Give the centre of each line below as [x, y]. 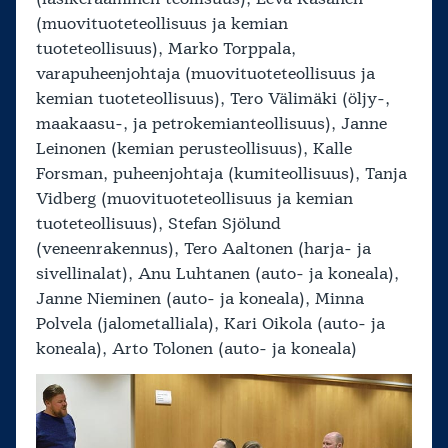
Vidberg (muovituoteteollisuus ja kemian [194, 198]
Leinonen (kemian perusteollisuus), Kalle [194, 148]
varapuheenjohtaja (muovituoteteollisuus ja [205, 73]
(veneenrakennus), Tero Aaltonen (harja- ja [203, 248]
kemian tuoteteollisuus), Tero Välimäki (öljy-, [213, 98]
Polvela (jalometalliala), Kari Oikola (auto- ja [210, 323]
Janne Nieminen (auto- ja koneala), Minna [200, 298]
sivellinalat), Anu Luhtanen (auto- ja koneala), [217, 273]
